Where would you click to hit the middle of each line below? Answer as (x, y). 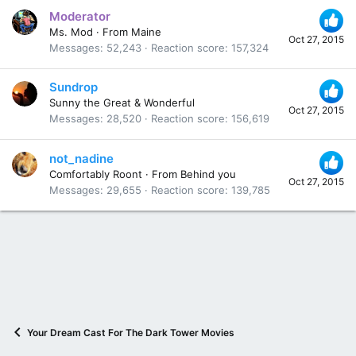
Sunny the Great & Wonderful (122, 103)
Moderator (80, 16)
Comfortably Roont (96, 174)
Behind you (208, 174)
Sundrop (74, 87)
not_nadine (81, 158)
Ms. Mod (71, 31)
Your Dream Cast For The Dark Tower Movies (131, 332)
